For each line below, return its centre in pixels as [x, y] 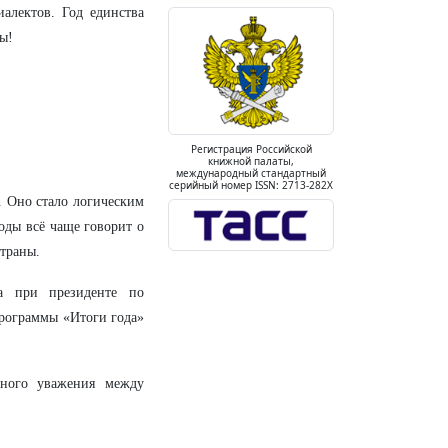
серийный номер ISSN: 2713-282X [251, 185]
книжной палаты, [251, 161]
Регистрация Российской [251, 149]
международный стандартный [251, 173]
